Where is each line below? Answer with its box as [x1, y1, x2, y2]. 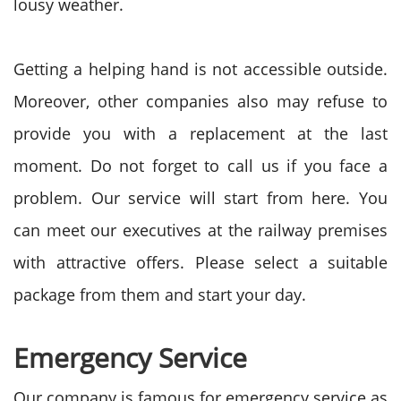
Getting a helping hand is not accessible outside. [13, 58, 388, 80]
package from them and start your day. [13, 284, 306, 305]
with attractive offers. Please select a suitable [13, 252, 388, 273]
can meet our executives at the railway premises [13, 219, 388, 241]
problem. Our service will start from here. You [13, 187, 388, 209]
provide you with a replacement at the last [13, 123, 388, 144]
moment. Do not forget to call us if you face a [13, 155, 388, 176]
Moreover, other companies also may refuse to [13, 90, 388, 112]
